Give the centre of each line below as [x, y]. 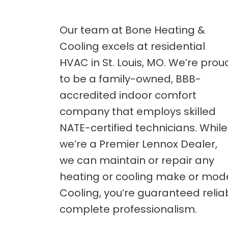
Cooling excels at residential [132, 46]
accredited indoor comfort [128, 95]
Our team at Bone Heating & [132, 30]
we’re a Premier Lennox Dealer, [138, 144]
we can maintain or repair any [137, 160]
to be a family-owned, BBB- [130, 79]
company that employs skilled [138, 111]
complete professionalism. [128, 209]
